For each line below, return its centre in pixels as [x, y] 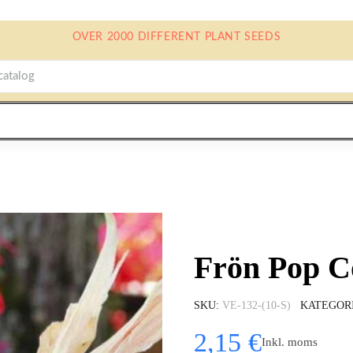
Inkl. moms [290, 342]
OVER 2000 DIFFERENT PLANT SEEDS [176, 37]
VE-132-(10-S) [256, 305]
